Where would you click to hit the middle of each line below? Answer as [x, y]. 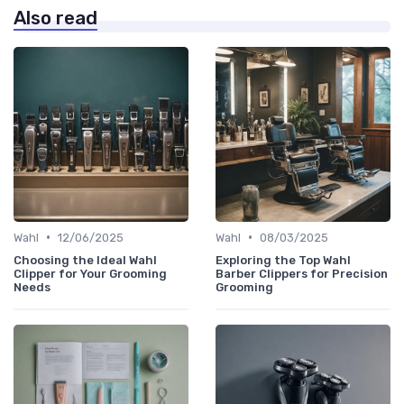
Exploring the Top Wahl [283, 260]
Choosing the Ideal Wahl [85, 260]
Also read [55, 18]
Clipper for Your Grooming [90, 273]
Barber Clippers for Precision [302, 273]
